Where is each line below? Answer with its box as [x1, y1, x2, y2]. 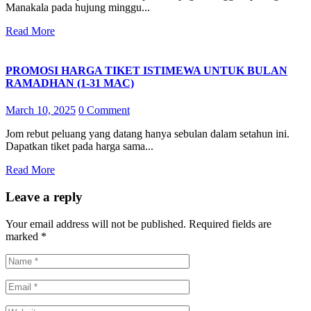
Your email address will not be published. [6, 217, 186, 230]
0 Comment [78, 104, 130, 117]
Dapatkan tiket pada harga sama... [6, 140, 153, 153]
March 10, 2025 [6, 104, 76, 117]
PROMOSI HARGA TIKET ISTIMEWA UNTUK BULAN [6, 65, 287, 77]
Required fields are [189, 217, 271, 230]
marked [6, 230, 41, 242]
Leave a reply [6, 190, 83, 204]
